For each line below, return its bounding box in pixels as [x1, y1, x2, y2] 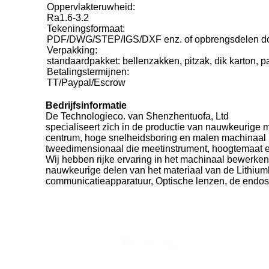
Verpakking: [47, 45, 97, 55]
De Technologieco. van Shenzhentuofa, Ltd [46, 111, 229, 121]
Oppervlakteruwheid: [47, 2, 135, 12]
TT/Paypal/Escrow [47, 77, 125, 88]
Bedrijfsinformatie [46, 100, 127, 110]
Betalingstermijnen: [47, 67, 129, 77]
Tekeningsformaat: [47, 23, 125, 34]
